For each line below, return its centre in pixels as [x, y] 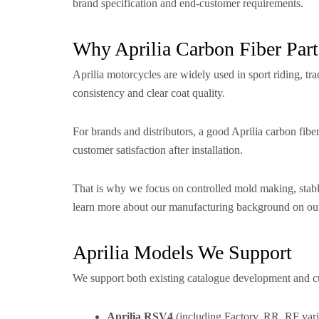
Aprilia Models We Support [182, 252]
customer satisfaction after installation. [158, 150]
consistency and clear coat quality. [149, 93]
